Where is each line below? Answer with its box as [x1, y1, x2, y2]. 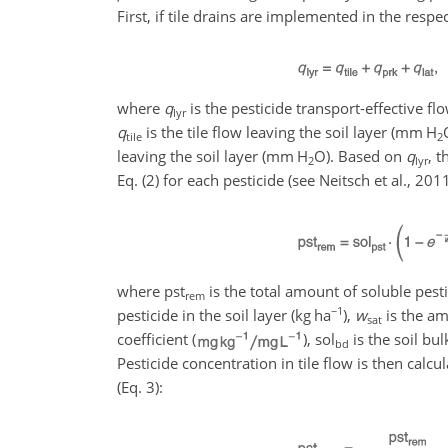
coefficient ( [117, 328, 196, 349]
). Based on [326, 146, 406, 167]
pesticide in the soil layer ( [117, 304, 295, 325]
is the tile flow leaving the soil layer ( [142, 122, 395, 143]
